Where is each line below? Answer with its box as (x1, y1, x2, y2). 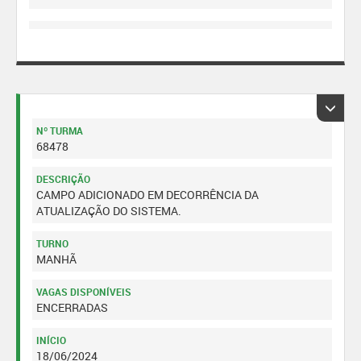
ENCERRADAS (36, 300, 108, 315)
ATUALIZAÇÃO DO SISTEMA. (36, 203, 181, 218)
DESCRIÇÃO (36, 172, 90, 185)
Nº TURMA (36, 124, 83, 137)
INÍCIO (36, 334, 66, 346)
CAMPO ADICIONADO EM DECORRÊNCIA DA (36, 187, 259, 202)
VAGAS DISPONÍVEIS (36, 285, 131, 298)
